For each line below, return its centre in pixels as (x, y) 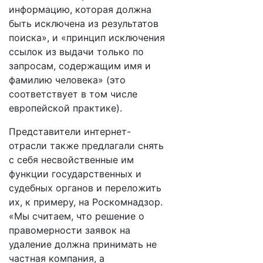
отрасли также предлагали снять (86, 146)
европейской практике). (65, 108)
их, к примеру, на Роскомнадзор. (86, 202)
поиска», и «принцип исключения (87, 38)
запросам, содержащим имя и (80, 66)
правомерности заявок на (70, 230)
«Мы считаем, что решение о (77, 216)
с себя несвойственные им (71, 160)
